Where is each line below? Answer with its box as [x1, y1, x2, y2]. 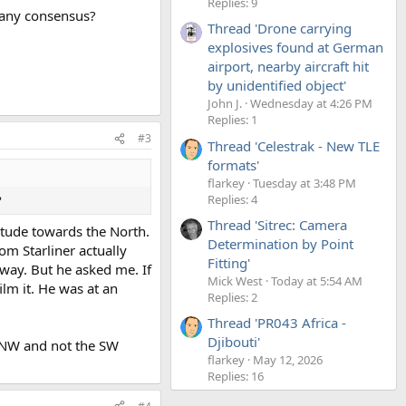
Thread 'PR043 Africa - [208, 314, 346, 333]
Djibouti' [208, 333, 260, 352]
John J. [208, 95, 242, 112]
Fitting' [208, 253, 250, 272]
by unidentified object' [208, 76, 346, 95]
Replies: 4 [208, 190, 257, 208]
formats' [208, 155, 259, 174]
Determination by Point [208, 234, 353, 253]
